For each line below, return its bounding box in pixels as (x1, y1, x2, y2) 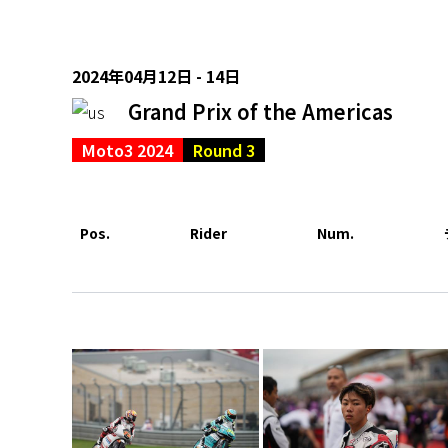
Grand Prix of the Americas (128, 96, 393, 126)
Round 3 (193, 137, 255, 162)
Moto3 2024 (82, 137, 173, 162)
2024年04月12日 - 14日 (72, 63, 240, 88)
